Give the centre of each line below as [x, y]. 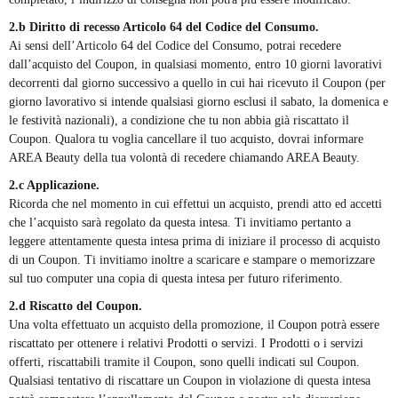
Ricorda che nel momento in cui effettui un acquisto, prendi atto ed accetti [195, 204]
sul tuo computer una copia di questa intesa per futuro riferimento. [176, 279]
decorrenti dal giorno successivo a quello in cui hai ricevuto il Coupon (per [197, 84]
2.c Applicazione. [54, 186]
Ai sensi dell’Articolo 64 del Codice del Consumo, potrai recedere [175, 46]
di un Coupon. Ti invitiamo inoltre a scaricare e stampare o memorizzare [192, 260]
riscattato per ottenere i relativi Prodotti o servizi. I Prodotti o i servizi [186, 344]
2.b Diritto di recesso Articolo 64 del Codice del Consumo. [164, 28]
